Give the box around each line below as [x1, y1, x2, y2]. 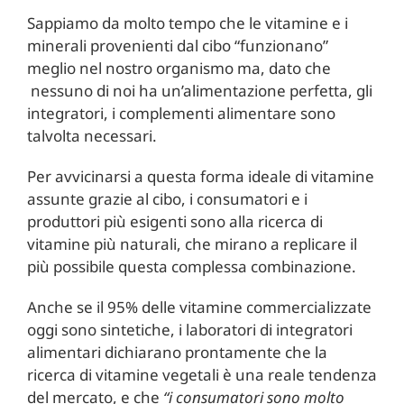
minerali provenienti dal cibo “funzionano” [26, 34, 328, 56]
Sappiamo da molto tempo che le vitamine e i [26, 12, 348, 33]
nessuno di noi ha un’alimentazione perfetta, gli [26, 79, 372, 101]
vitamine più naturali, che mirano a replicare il [26, 233, 357, 254]
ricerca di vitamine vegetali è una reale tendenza [26, 363, 377, 385]
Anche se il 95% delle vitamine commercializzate [26, 296, 372, 317]
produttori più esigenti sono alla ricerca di [26, 210, 323, 232]
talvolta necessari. [26, 124, 157, 146]
